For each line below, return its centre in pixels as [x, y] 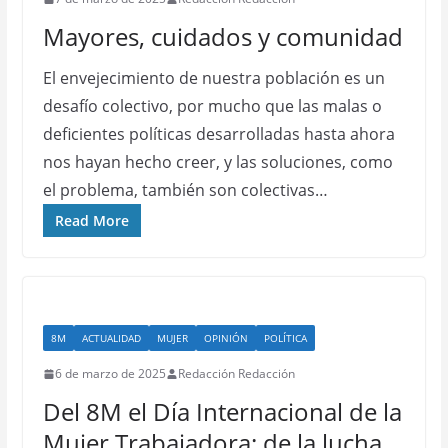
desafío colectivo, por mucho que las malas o [212, 106]
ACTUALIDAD [111, 338]
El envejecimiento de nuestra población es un [213, 78]
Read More [91, 220]
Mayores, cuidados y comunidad [222, 36]
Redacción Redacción [236, 373]
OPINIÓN [225, 338]
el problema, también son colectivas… [185, 190]
